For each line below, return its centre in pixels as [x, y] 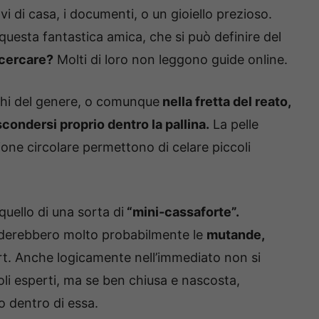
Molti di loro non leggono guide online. [171, 60]
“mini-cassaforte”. [182, 212]
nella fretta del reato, [225, 102]
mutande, [236, 235]
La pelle [234, 125]
